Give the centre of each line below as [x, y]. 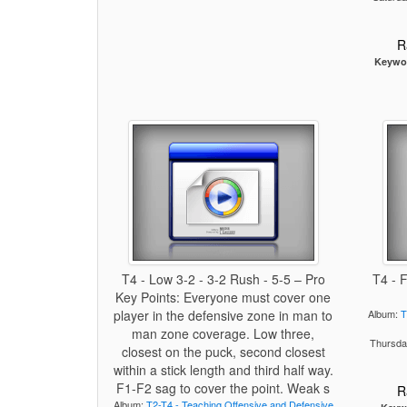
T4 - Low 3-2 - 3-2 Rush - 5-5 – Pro [223, 279]
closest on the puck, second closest [223, 352]
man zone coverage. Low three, [223, 333]
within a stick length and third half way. [223, 370]
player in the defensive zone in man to [223, 315]
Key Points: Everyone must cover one [223, 297]
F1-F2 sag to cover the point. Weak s [223, 388]
